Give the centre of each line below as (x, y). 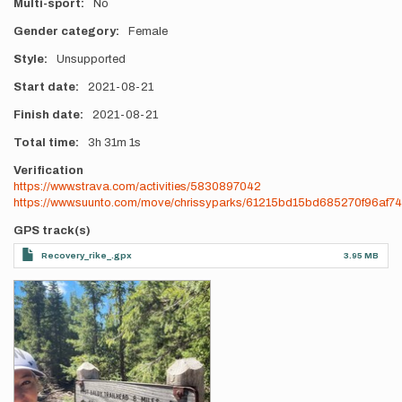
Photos (35, 287)
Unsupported (91, 59)
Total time (44, 143)
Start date (44, 87)
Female (148, 31)
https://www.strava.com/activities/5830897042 (137, 187)
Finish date (47, 115)
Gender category (65, 31)
